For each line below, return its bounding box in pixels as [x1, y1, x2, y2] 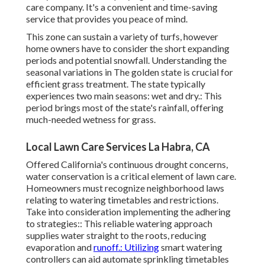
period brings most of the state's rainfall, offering [26, 102, 224, 114]
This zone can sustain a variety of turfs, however [26, 31, 218, 43]
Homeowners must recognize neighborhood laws [26, 182, 224, 194]
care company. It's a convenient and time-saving [26, 1, 218, 13]
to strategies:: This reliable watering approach [26, 218, 212, 230]
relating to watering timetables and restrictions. [26, 194, 218, 206]
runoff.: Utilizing [93, 241, 159, 253]
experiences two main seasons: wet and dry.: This [26, 90, 222, 102]
